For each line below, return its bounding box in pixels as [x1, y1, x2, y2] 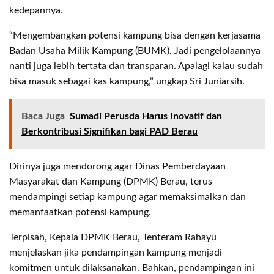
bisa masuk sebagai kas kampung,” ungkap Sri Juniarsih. [9, 76, 245, 86]
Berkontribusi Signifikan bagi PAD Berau [21, 127, 198, 136]
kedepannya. [9, 6, 63, 15]
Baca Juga [21, 111, 65, 121]
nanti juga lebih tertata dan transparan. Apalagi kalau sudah [9, 61, 263, 71]
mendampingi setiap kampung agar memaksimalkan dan [9, 192, 246, 202]
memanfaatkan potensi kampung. [9, 207, 151, 217]
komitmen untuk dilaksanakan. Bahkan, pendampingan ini [9, 263, 254, 273]
